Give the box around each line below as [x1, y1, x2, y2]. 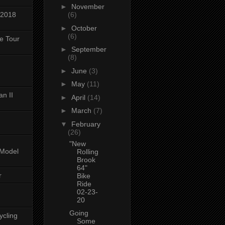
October [71, 24, 97, 32]
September [71, 45, 106, 54]
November [71, 3, 104, 11]
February [71, 120, 100, 128]
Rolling [76, 147, 98, 156]
